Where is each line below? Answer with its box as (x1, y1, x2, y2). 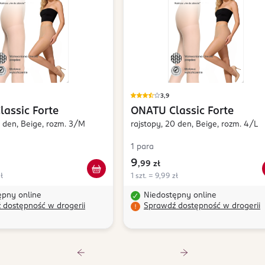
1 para (131, 143, 154, 151)
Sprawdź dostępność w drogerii (144, 202, 260, 211)
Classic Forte (169, 106, 234, 117)
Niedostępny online (144, 192, 216, 200)
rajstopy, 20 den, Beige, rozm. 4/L (131, 121, 258, 129)
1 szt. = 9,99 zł (131, 173, 178, 180)
